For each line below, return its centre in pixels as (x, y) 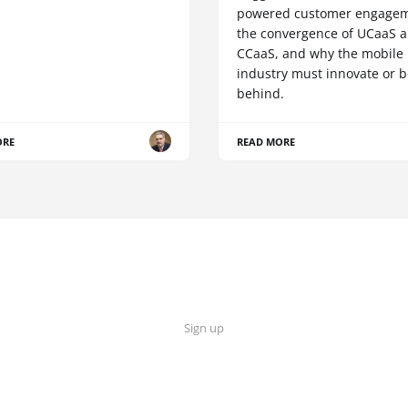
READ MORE (266, 141)
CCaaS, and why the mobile (320, 53)
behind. (260, 93)
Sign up (204, 328)
